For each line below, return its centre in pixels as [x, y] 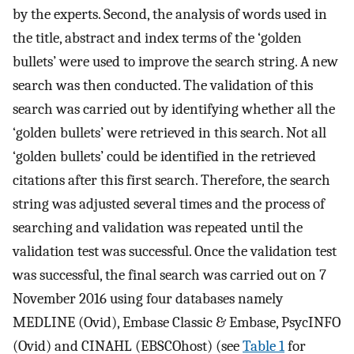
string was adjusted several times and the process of [169, 204]
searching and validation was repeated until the [158, 228]
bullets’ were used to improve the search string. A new [175, 62]
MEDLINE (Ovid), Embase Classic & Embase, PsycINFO [177, 323]
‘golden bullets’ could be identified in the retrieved [164, 157]
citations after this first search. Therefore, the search [171, 181]
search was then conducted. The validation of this [163, 86]
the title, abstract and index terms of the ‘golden [157, 38]
